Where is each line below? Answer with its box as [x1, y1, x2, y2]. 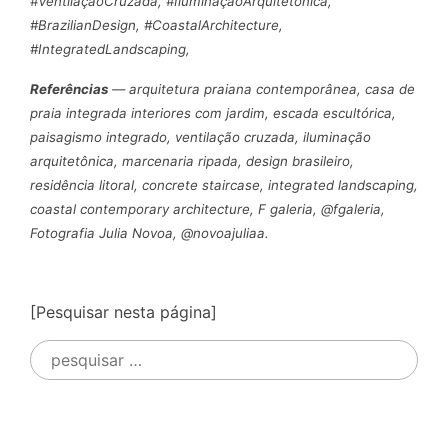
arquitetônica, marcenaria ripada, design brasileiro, [30, 152, 354, 169]
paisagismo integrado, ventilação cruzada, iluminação [30, 128, 371, 145]
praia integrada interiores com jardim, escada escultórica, [30, 104, 396, 121]
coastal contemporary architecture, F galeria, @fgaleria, [30, 200, 385, 217]
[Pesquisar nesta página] [30, 301, 217, 322]
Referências [30, 80, 108, 97]
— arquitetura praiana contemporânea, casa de [108, 80, 415, 97]
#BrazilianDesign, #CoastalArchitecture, [30, 16, 283, 33]
